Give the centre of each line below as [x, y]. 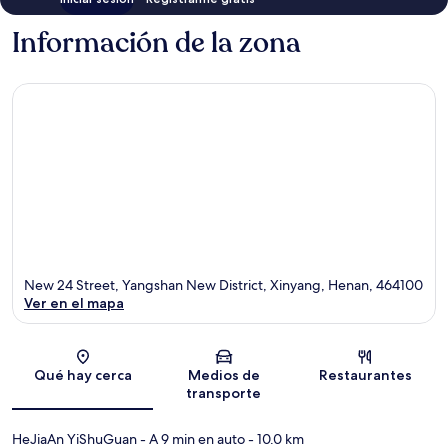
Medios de [223, 375]
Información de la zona [156, 42]
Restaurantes [365, 375]
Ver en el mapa [74, 303]
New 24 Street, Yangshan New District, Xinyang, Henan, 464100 [223, 285]
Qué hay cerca [82, 375]
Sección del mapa [273, 363]
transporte [224, 393]
